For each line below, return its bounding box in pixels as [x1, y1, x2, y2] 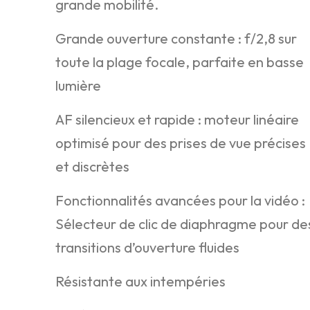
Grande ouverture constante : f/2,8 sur [55, 29, 297, 47]
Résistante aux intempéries [55, 272, 226, 290]
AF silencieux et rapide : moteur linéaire [55, 110, 299, 128]
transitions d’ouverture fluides [55, 238, 239, 256]
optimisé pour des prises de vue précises [55, 134, 306, 152]
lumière [55, 76, 101, 94]
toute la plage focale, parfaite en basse [55, 53, 304, 71]
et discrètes [55, 157, 129, 175]
